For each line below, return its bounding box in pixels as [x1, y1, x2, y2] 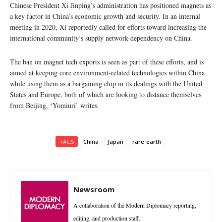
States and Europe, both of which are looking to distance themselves [10, 89, 201, 99]
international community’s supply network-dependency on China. [10, 33, 192, 43]
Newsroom [73, 184, 114, 194]
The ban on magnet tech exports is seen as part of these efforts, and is [10, 56, 204, 66]
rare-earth [132, 137, 161, 145]
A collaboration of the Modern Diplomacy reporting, [73, 201, 196, 209]
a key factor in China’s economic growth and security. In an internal [10, 11, 200, 21]
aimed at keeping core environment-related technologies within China [10, 67, 205, 77]
